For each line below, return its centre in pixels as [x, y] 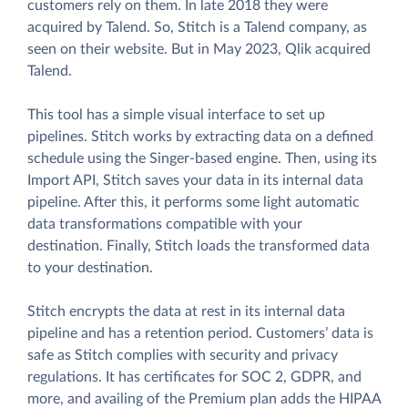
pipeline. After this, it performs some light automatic [194, 203]
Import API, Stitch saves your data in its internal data [195, 181]
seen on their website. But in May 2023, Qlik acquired [199, 50]
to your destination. [90, 268]
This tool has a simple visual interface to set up [176, 115]
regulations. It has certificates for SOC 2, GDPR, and [194, 377]
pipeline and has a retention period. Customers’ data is [200, 334]
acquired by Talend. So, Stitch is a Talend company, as [197, 28]
